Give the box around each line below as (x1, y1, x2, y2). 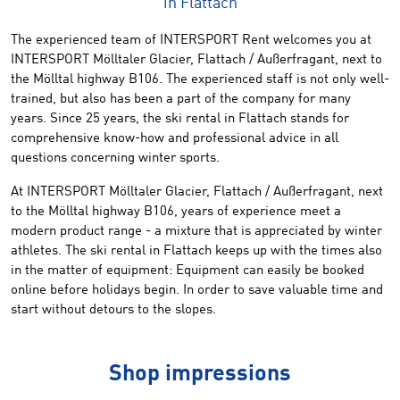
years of (181, 205, 229, 219)
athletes (11, 245, 58, 258)
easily (267, 264, 301, 278)
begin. (140, 284, 179, 297)
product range (60, 225, 142, 238)
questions (11, 152, 67, 165)
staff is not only (266, 73, 356, 87)
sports (179, 152, 216, 165)
